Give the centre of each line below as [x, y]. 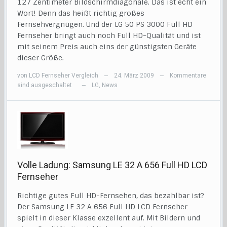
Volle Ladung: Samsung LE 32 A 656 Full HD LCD [112, 165]
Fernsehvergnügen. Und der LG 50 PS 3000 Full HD [105, 25]
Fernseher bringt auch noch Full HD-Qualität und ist [109, 36]
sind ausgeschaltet [45, 85]
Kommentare [188, 76]
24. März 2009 [134, 76]
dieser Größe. [41, 58]
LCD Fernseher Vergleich [64, 76]
